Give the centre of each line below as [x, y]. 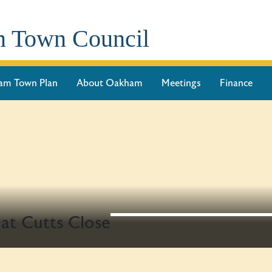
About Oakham [109, 83]
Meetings [181, 83]
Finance [236, 83]
